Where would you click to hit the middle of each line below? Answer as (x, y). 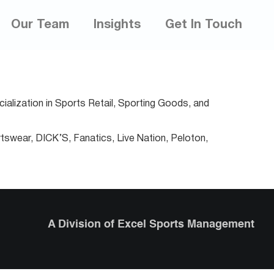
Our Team (40, 25)
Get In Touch (204, 25)
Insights (117, 25)
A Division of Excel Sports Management (151, 224)
